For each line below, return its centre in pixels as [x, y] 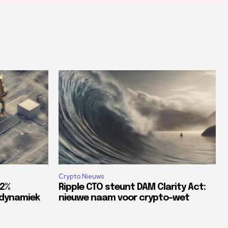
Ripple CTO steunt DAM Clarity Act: [132, 187]
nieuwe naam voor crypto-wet [124, 198]
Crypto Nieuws [81, 176]
